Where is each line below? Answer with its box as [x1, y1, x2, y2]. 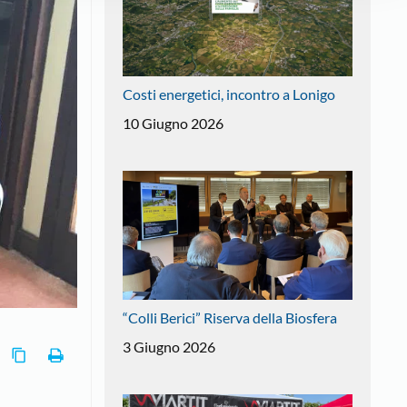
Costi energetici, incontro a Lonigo [122, 84, 335, 103]
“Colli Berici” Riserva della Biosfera [122, 309, 337, 327]
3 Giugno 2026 [122, 338, 215, 356]
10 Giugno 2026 [122, 114, 223, 132]
